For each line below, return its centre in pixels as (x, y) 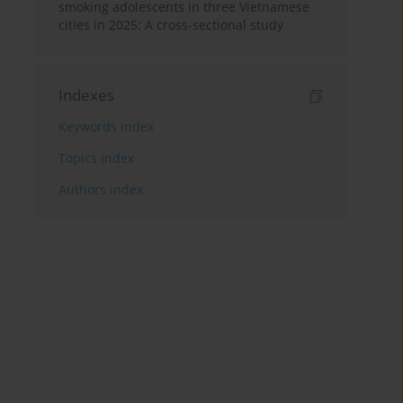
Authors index (101, 190)
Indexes (87, 95)
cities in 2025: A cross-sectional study (171, 25)
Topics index (97, 158)
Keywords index (107, 127)
